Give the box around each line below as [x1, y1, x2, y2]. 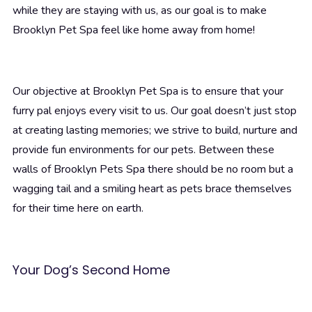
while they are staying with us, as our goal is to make [13, 3, 267, 19]
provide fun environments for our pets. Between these [13, 142, 274, 158]
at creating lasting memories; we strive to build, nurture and [13, 123, 297, 139]
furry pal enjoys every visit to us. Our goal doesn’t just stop [13, 103, 297, 119]
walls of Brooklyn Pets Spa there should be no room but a [13, 162, 293, 178]
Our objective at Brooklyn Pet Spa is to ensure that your [13, 84, 283, 100]
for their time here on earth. [13, 201, 143, 217]
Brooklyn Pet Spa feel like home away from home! [13, 22, 255, 38]
